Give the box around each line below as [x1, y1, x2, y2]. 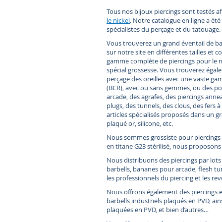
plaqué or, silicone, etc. [107, 118, 173, 128]
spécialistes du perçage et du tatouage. [107, 24, 221, 34]
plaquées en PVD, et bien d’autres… [107, 205, 209, 214]
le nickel [107, 15, 130, 25]
